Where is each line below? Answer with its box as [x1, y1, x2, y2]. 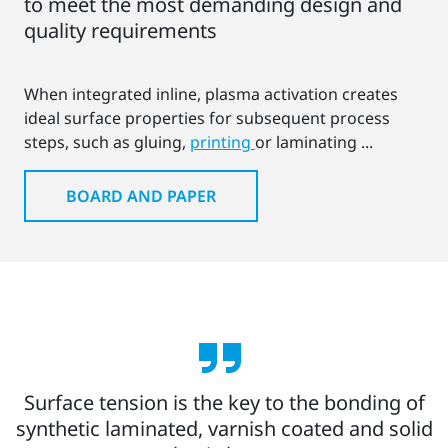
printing [190, 131, 255, 154]
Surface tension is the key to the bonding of [23, 389, 425, 417]
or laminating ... [255, 131, 373, 154]
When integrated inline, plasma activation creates [24, 83, 398, 106]
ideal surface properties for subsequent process [24, 107, 390, 130]
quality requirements [24, 17, 217, 45]
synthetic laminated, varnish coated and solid [15, 415, 433, 443]
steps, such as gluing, [24, 131, 190, 154]
